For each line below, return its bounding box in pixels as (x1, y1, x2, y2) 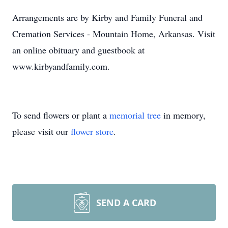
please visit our (12, 125, 71, 137)
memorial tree (109, 109, 161, 121)
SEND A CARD (96, 196, 156, 209)
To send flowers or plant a (12, 109, 109, 121)
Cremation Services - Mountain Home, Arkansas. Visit (12, 27, 215, 40)
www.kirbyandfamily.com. (12, 60, 110, 72)
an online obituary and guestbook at (12, 44, 145, 56)
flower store (71, 125, 113, 137)
